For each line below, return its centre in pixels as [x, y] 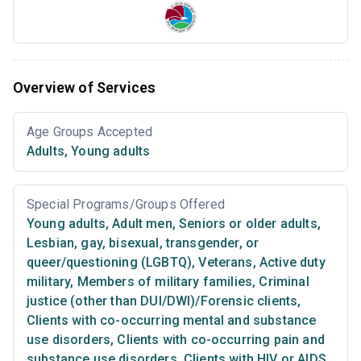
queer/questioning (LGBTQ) [110, 262]
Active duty [290, 262]
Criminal [282, 281]
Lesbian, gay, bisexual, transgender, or [143, 243]
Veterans [224, 262]
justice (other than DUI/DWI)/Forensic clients [162, 301]
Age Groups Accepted [90, 131]
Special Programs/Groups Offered [126, 204]
